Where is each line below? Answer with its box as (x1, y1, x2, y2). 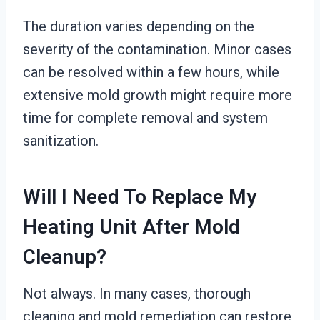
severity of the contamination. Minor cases (23, 41, 291, 58)
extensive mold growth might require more (23, 86, 292, 104)
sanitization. (23, 132, 99, 149)
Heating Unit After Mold (23, 215, 240, 239)
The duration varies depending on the (23, 18, 254, 35)
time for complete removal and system (23, 109, 268, 126)
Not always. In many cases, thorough (23, 285, 251, 302)
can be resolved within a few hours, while (23, 64, 279, 81)
